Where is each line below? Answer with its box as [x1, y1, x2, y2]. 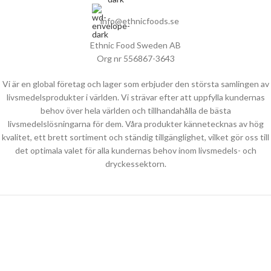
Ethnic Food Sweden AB [90, 40, 181, 50]
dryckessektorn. [105, 158, 166, 169]
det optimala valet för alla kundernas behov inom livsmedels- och [15, 145, 256, 155]
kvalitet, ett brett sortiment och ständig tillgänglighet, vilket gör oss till [2, 132, 269, 142]
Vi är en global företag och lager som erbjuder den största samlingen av [2, 79, 269, 89]
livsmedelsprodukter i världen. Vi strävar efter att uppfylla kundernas [6, 92, 265, 102]
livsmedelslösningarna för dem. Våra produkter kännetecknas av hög [7, 119, 264, 129]
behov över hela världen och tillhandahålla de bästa [40, 105, 231, 116]
